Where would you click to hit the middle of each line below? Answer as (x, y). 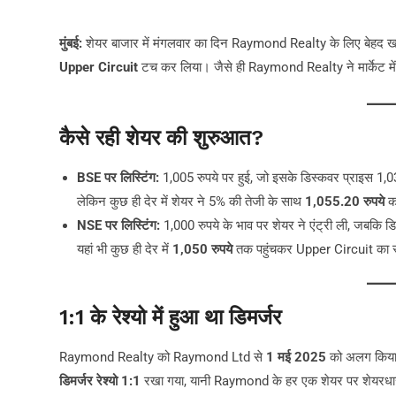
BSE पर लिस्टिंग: (118, 178)
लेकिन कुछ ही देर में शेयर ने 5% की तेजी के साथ (191, 202)
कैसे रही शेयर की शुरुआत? (161, 138)
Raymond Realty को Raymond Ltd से (163, 358)
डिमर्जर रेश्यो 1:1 (100, 381)
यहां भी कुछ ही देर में (125, 250)
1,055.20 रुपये (345, 202)
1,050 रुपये (202, 250)
